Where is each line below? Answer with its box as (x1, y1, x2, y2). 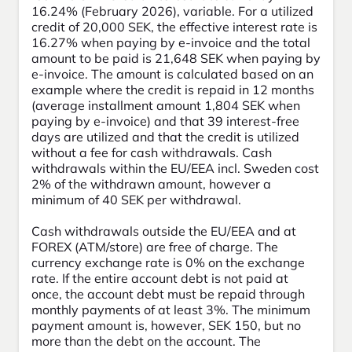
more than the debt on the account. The (31, 333, 261, 350)
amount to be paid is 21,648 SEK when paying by (31, 50, 321, 67)
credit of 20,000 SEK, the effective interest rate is (31, 19, 317, 35)
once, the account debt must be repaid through (31, 286, 305, 302)
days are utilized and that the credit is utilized (31, 129, 299, 145)
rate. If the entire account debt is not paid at (31, 270, 288, 287)
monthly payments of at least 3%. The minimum (31, 302, 310, 318)
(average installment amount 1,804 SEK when (31, 97, 300, 114)
